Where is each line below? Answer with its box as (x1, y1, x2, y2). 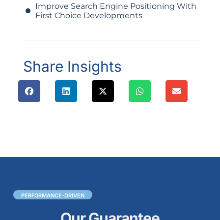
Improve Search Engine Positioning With (35, 1, 196, 11)
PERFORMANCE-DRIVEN (21, 192, 84, 199)
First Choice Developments (35, 11, 142, 21)
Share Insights (23, 57, 122, 76)
